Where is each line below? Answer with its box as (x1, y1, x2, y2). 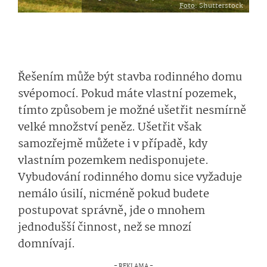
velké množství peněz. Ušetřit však (18, 119, 201, 136)
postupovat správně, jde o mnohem (18, 202, 205, 220)
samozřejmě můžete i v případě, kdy (18, 135, 207, 153)
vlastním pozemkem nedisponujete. (18, 152, 209, 170)
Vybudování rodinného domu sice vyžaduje (18, 169, 242, 187)
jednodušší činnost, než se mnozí (18, 219, 191, 237)
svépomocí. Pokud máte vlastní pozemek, (18, 85, 237, 103)
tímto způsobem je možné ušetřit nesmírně (18, 102, 246, 120)
